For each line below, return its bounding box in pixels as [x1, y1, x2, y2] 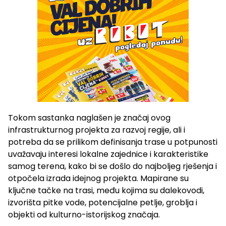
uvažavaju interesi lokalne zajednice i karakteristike [8, 148, 208, 160]
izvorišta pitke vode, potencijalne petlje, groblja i [8, 197, 197, 209]
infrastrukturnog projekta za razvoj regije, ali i [8, 124, 185, 136]
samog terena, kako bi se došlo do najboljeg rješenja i [8, 160, 217, 173]
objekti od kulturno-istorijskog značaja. [8, 209, 160, 221]
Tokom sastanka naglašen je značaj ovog [8, 112, 171, 124]
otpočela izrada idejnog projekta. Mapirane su [8, 173, 189, 185]
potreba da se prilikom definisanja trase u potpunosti [8, 136, 217, 148]
